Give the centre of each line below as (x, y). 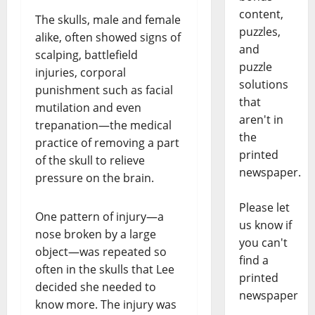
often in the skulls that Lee (105, 270)
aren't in (261, 120)
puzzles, (259, 32)
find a (253, 261)
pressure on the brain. (95, 178)
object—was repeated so (101, 252)
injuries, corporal (81, 73)
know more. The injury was (106, 305)
